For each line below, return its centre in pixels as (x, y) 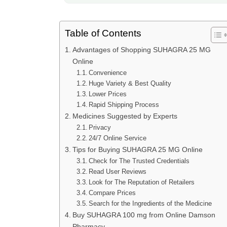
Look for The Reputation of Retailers (142, 182)
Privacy (100, 128)
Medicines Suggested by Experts (125, 116)
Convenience (108, 73)
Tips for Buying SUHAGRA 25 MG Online (137, 150)
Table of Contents (103, 33)
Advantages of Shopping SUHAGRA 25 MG (141, 50)
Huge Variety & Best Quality (130, 84)
